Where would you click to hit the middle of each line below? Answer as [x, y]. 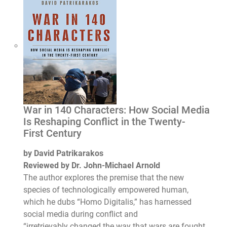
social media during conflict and [81, 214]
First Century [53, 134]
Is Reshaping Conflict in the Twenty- [105, 122]
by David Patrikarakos [64, 154]
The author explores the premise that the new [104, 178]
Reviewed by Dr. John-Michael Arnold [92, 166]
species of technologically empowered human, [106, 190]
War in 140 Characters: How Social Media [117, 110]
